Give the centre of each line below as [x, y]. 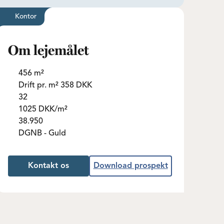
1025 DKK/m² [43, 109]
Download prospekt [130, 166]
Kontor [25, 16]
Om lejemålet [48, 51]
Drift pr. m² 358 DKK [55, 85]
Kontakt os [48, 166]
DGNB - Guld [42, 133]
